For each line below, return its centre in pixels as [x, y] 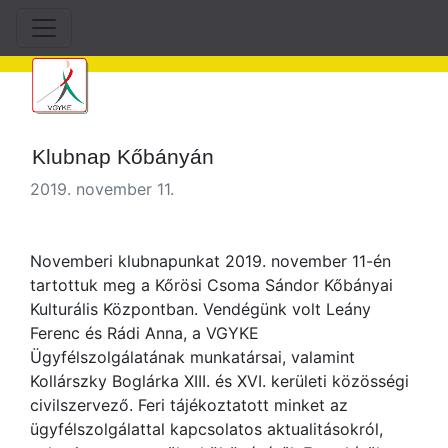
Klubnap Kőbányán [123, 156]
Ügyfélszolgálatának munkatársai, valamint [192, 357]
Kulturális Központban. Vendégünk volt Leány [200, 309]
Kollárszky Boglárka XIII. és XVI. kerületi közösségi [219, 381]
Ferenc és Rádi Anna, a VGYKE [144, 333]
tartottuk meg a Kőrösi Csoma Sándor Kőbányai [211, 285]
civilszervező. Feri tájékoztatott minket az [189, 405]
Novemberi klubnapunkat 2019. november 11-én [210, 261]
